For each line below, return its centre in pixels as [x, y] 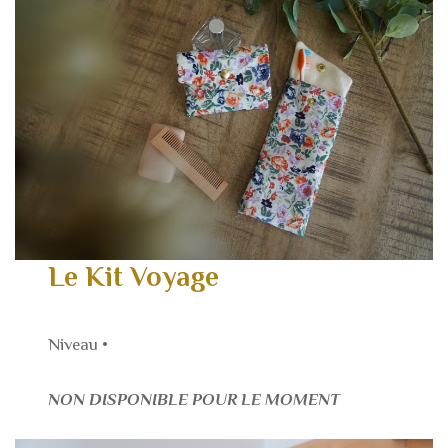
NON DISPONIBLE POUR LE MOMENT [194, 399]
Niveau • [78, 345]
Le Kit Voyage [134, 276]
